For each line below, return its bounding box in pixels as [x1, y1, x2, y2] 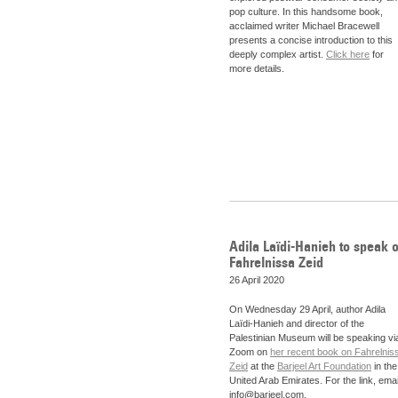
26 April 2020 [229, 274, 284, 285]
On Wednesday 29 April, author [229, 304, 365, 315]
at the [248, 361, 277, 372]
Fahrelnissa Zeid [229, 252, 323, 271]
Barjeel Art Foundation [277, 361, 371, 372]
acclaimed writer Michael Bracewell [229, 20, 379, 32]
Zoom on [229, 346, 270, 358]
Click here [326, 49, 370, 60]
